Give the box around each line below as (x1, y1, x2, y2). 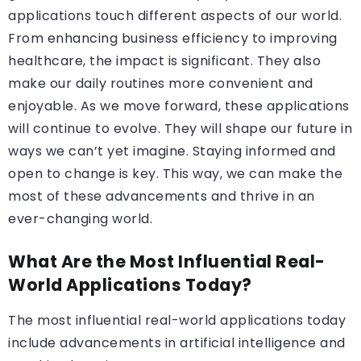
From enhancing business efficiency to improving (8, 29, 338, 48)
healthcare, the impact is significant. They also (8, 52, 321, 70)
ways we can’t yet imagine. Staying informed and (8, 142, 336, 160)
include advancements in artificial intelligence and (8, 334, 346, 352)
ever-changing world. (8, 210, 152, 228)
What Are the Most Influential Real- (8, 250, 326, 273)
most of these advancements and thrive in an (8, 187, 315, 205)
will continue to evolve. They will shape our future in (8, 119, 352, 138)
